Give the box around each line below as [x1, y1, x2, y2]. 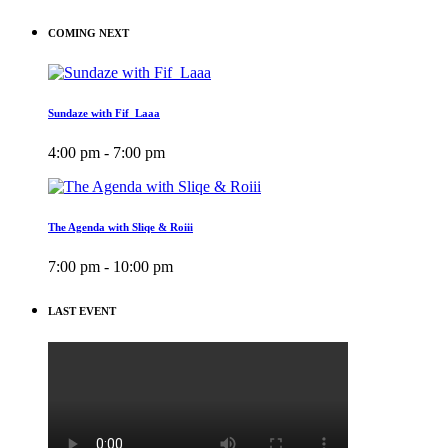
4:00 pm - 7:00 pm [48, 143, 165, 161]
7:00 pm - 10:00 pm [48, 257, 173, 275]
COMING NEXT [48, 26, 129, 39]
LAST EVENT [48, 304, 116, 317]
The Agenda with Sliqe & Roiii [48, 220, 193, 233]
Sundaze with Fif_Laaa [48, 106, 160, 119]
